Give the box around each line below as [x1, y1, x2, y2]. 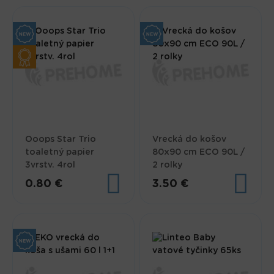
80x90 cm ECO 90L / [152, 148, 245, 157]
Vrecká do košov [152, 135, 227, 144]
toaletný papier [25, 148, 95, 157]
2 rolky [152, 161, 183, 170]
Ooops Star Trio [25, 135, 97, 144]
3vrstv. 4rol [25, 161, 76, 170]
